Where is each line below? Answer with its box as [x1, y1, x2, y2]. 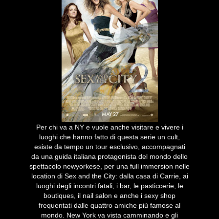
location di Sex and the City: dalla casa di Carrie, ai [31, 172, 188, 180]
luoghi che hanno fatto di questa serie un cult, [39, 133, 180, 141]
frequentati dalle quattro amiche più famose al [39, 201, 180, 210]
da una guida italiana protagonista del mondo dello [31, 153, 188, 161]
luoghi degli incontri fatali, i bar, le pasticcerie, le [36, 182, 183, 190]
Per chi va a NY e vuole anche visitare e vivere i [36, 123, 183, 131]
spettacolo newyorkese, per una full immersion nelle [29, 162, 190, 171]
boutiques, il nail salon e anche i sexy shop [44, 192, 175, 200]
